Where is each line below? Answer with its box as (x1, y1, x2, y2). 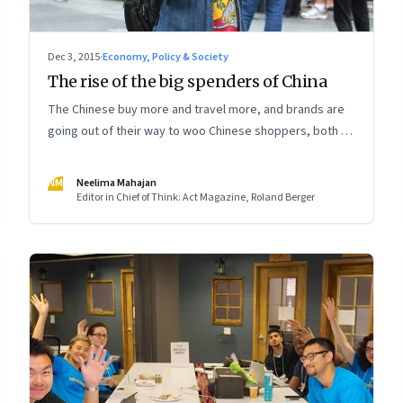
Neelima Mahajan (76, 175, 157, 191)
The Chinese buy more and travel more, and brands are (48, 100, 345, 119)
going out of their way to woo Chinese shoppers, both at (48, 121, 352, 140)
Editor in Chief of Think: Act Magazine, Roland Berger (76, 189, 315, 205)
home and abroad (48, 143, 142, 162)
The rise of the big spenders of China (48, 70, 327, 92)
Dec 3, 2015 (48, 49, 100, 65)
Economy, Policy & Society (103, 49, 228, 65)
